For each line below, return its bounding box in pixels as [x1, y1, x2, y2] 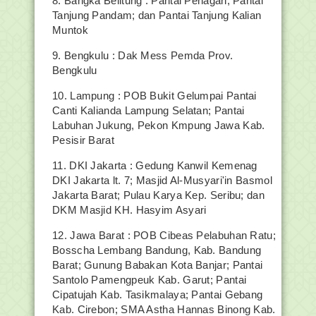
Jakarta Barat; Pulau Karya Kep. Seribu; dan [52, 189, 265, 201]
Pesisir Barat [52, 134, 114, 146]
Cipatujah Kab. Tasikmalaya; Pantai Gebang [52, 288, 263, 300]
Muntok [52, 24, 88, 36]
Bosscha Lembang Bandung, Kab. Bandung [52, 244, 262, 256]
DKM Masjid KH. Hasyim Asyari [52, 204, 207, 216]
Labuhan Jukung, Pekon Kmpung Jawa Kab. [52, 119, 265, 131]
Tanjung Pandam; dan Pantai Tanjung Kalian [52, 9, 262, 21]
